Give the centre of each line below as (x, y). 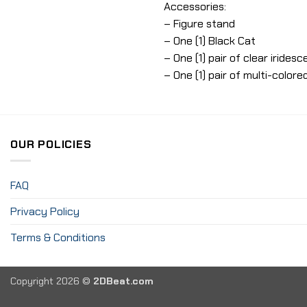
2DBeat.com (123, 281)
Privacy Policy (45, 212)
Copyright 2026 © (52, 281)
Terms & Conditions (58, 238)
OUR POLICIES (51, 144)
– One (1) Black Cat (210, 40)
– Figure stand (199, 23)
